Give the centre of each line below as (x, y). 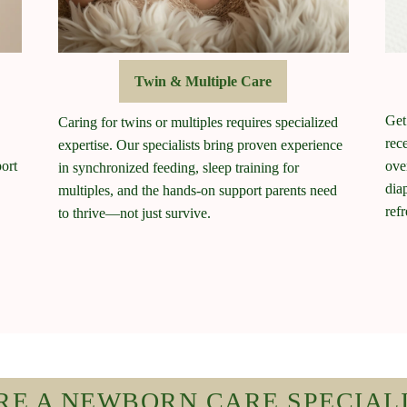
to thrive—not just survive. (134, 213)
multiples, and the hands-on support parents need (197, 191)
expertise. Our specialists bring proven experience (200, 145)
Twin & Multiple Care (203, 82)
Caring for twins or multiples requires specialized (198, 123)
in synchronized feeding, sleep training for (178, 168)
